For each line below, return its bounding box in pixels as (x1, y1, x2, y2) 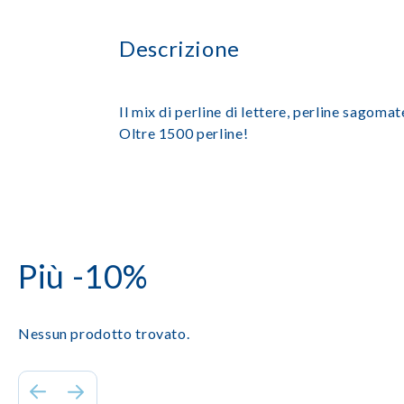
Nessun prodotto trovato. (18, 325, 190, 342)
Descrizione (119, 35, 241, 61)
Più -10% (18, 256, 149, 296)
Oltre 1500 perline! (119, 124, 249, 142)
